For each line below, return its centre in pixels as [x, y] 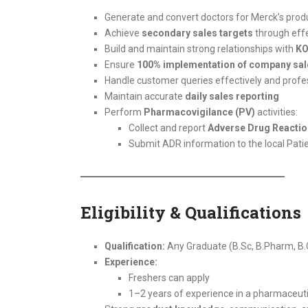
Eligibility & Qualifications [191, 212]
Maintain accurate [145, 96]
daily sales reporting [232, 96]
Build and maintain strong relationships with [200, 49]
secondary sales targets [197, 33]
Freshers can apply [169, 278]
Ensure [121, 65]
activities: [276, 112]
